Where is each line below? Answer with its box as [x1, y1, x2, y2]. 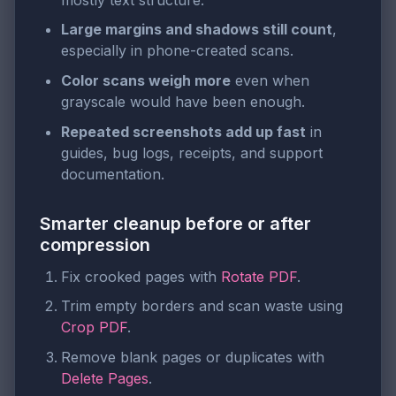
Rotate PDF [221, 267, 297, 286]
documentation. [61, 164, 164, 183]
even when [231, 71, 309, 89]
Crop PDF [61, 318, 127, 337]
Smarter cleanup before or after [40, 212, 311, 234]
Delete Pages [61, 369, 148, 387]
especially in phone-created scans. [61, 42, 293, 60]
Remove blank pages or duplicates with [61, 347, 324, 366]
